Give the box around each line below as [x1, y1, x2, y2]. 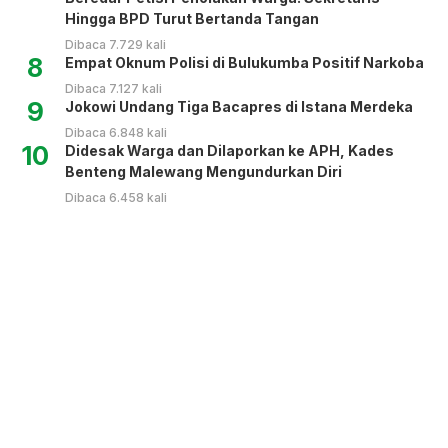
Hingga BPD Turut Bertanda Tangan [65, 9, 319, 27]
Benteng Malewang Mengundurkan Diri [65, 162, 342, 180]
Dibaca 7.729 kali [65, 36, 166, 52]
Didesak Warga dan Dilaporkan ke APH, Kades [65, 141, 394, 159]
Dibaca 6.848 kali [65, 124, 167, 140]
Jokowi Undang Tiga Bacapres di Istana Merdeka [65, 97, 413, 115]
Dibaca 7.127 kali [65, 80, 162, 96]
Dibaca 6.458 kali [65, 189, 167, 205]
